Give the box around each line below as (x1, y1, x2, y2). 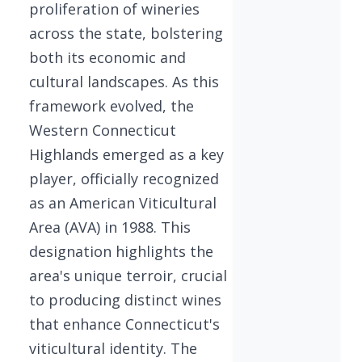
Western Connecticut (29, 120, 176, 140)
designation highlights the (29, 241, 213, 261)
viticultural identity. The (29, 338, 197, 358)
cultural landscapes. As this (29, 71, 219, 91)
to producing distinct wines (29, 289, 221, 309)
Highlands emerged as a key (29, 144, 224, 164)
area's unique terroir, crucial (29, 265, 227, 285)
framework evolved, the (29, 95, 194, 116)
